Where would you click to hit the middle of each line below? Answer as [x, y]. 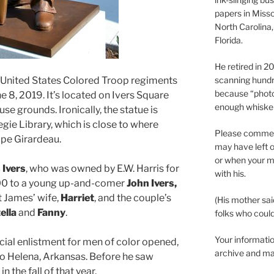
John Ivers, [152, 183]
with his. [230, 174]
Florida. [228, 40]
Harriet [77, 198]
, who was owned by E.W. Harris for [102, 168]
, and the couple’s [133, 198]
